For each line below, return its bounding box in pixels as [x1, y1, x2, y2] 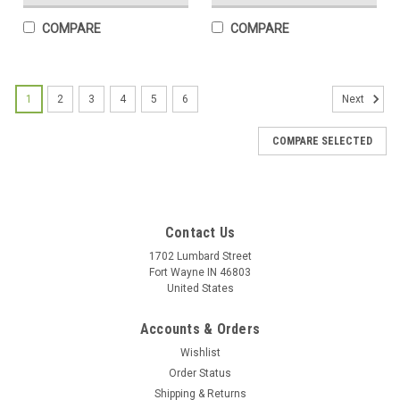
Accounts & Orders [139, 321, 261, 337]
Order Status [169, 367, 231, 379]
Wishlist [179, 346, 221, 359]
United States [166, 282, 234, 295]
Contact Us [164, 224, 236, 241]
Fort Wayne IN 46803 [149, 266, 251, 279]
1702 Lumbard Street [148, 250, 252, 262]
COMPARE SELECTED [272, 135, 372, 147]
